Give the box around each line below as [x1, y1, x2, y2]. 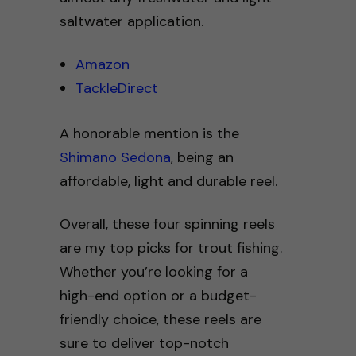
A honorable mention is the [59, 123, 239, 143]
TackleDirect [75, 78, 158, 98]
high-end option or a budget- [59, 285, 257, 305]
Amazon [75, 54, 130, 74]
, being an [170, 147, 234, 167]
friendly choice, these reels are [59, 309, 261, 329]
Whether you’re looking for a [59, 261, 248, 281]
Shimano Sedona [59, 147, 171, 167]
